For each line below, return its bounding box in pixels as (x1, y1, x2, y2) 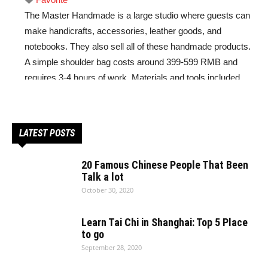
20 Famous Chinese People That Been (81, 159, 248, 171)
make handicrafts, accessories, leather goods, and (25, 26, 221, 36)
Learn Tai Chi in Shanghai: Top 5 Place (81, 216, 248, 229)
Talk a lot (81, 170, 124, 183)
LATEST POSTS (19, 127, 75, 139)
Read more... (25, 88, 75, 98)
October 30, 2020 (81, 185, 133, 194)
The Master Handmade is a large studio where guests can (25, 10, 250, 20)
